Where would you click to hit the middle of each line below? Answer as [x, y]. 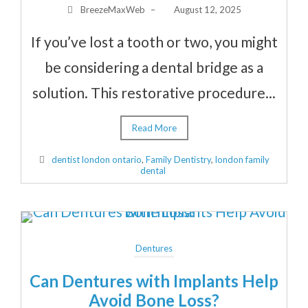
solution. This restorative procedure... [154, 92]
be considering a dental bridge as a [154, 67]
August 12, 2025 [207, 9]
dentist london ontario [97, 159]
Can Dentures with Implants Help [154, 280]
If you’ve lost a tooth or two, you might [154, 41]
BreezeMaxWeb [112, 9]
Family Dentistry [179, 159]
